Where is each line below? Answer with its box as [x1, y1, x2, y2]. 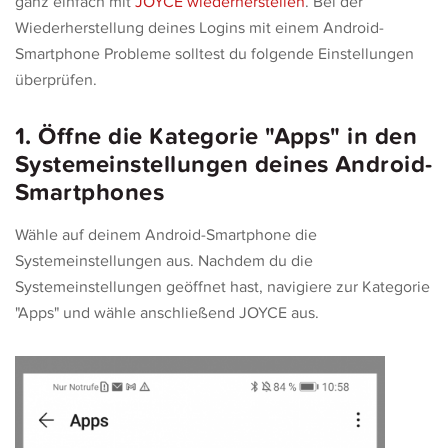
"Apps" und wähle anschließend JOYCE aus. [15, 303, 319, 323]
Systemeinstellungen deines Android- [15, 150, 433, 179]
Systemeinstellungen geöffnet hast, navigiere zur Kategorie [15, 277, 430, 297]
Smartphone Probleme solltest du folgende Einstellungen [15, 44, 414, 64]
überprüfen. [15, 70, 97, 90]
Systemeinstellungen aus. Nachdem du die [15, 251, 313, 271]
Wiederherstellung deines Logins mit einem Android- [15, 18, 384, 38]
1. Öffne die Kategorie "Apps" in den [15, 122, 418, 151]
